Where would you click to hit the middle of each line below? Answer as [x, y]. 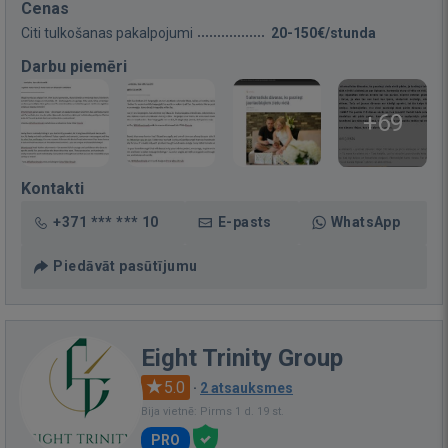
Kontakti [52, 188]
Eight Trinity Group [242, 357]
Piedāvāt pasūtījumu [125, 265]
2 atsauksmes [246, 387]
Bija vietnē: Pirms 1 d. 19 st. [212, 411]
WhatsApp [365, 221]
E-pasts [244, 221]
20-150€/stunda [323, 32]
